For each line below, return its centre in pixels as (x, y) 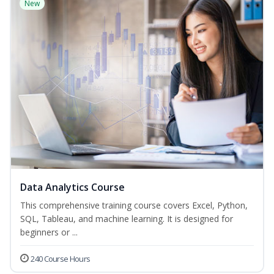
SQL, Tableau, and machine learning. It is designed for (127, 219)
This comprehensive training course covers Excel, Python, (134, 206)
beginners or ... (49, 232)
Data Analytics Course (72, 187)
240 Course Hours (61, 259)
